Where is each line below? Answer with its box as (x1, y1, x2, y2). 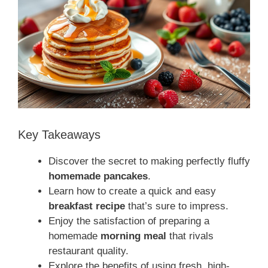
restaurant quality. (48, 245, 129, 257)
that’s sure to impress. (125, 200, 229, 212)
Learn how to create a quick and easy (48, 185, 216, 197)
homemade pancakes (48, 170, 148, 182)
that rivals (166, 230, 214, 242)
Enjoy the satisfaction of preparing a (48, 215, 209, 227)
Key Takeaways (18, 128, 100, 142)
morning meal (100, 230, 166, 242)
